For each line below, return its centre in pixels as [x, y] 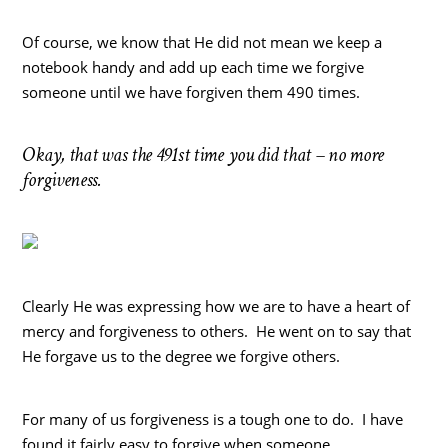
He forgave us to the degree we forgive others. [181, 355]
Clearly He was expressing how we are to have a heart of [216, 305]
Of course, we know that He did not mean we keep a [202, 41]
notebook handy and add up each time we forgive [193, 66]
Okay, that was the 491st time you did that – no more [203, 154]
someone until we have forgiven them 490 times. [191, 91]
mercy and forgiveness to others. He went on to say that [217, 330]
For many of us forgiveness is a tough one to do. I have [213, 418]
